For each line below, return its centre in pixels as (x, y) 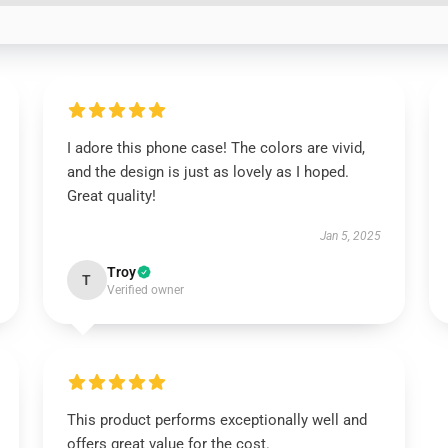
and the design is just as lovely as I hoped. (207, 172)
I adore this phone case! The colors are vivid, (215, 148)
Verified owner (145, 290)
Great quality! (111, 196)
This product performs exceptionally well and (216, 420)
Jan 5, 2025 (351, 236)
